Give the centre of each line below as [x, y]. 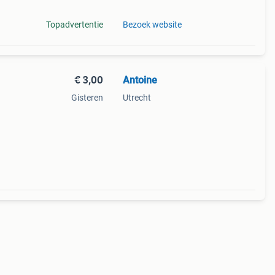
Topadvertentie [74, 25]
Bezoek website [152, 25]
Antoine [140, 80]
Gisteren [87, 98]
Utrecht [137, 98]
